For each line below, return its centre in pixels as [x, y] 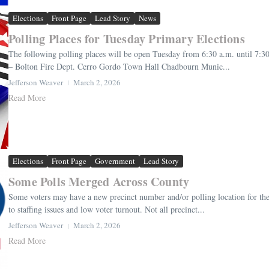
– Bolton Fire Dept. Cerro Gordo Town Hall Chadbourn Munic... [119, 66]
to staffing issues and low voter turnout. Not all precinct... [107, 210]
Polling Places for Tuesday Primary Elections [127, 38]
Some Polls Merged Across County [99, 182]
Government [115, 161]
